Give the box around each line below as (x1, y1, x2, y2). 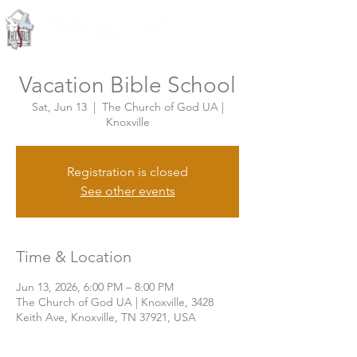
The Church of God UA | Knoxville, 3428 (16, 295, 214, 309)
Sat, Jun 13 (31, 100, 87, 114)
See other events (80, 183, 175, 198)
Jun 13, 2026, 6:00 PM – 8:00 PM (16, 280, 174, 294)
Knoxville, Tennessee (92, 38, 174, 50)
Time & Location (16, 247, 131, 266)
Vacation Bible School (19, 72, 236, 98)
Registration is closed (67, 164, 188, 179)
